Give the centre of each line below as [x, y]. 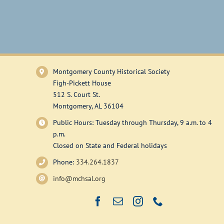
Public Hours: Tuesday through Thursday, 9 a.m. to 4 [132, 123]
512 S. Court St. [76, 95]
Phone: [64, 162]
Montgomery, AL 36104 [88, 106]
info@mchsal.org [79, 178]
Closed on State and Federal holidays [110, 146]
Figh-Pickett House [82, 83]
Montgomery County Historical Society [111, 72]
